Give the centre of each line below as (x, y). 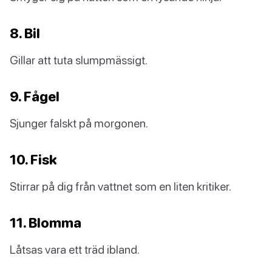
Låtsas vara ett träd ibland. (75, 250)
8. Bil (25, 33)
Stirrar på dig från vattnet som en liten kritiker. (121, 186)
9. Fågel (35, 97)
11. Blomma (46, 223)
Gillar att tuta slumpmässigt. (79, 60)
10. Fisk (33, 160)
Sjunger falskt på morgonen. (79, 123)
